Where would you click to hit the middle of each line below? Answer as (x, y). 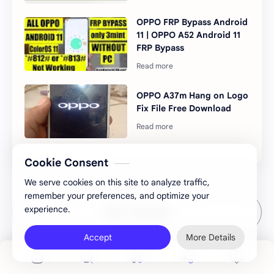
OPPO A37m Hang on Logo (193, 96)
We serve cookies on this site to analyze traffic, (117, 182)
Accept (98, 237)
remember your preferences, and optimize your (117, 196)
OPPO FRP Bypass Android (192, 22)
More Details (211, 237)
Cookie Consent (66, 163)
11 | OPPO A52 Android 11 (189, 35)
